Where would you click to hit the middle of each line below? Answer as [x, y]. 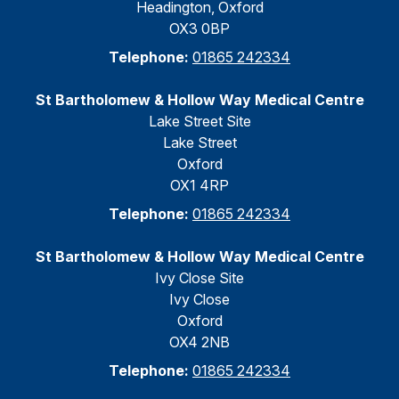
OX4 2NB [199, 342]
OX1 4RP [199, 185]
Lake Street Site [199, 121]
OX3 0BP [199, 28]
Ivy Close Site [199, 278]
